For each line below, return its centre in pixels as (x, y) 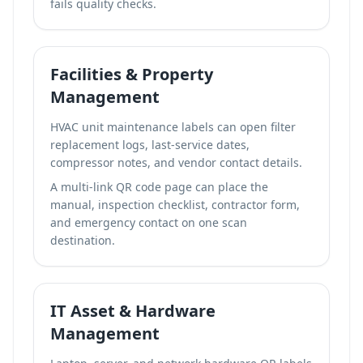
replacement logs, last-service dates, (150, 145)
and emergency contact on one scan (149, 222)
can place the (230, 187)
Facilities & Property (132, 74)
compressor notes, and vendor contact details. (176, 162)
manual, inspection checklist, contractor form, (175, 205)
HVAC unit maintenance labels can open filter (173, 127)
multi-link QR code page (126, 187)
